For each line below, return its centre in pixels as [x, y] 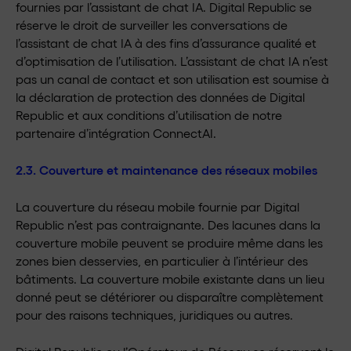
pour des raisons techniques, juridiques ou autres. [154, 315]
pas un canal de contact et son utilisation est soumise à [172, 79]
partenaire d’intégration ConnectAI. [116, 133]
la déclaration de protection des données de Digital [160, 97]
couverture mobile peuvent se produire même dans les [169, 242]
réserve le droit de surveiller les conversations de [152, 25]
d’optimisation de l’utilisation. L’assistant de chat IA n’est [172, 61]
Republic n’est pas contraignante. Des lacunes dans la [168, 224]
